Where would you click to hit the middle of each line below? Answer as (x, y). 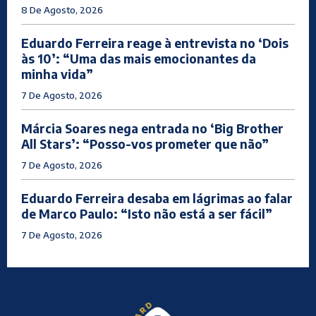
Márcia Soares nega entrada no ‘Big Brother (152, 129)
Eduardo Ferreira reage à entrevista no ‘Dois (155, 43)
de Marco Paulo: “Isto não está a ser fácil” (147, 214)
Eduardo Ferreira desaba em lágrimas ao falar (157, 199)
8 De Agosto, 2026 (62, 10)
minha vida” (57, 74)
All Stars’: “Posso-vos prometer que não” (145, 144)
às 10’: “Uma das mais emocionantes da (139, 59)
